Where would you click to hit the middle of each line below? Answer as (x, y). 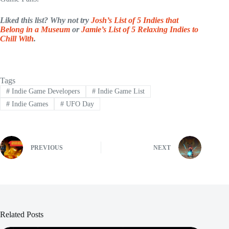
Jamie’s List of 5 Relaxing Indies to (140, 30)
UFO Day (79, 104)
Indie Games (29, 104)
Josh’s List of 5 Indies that (135, 20)
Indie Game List (120, 91)
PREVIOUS (47, 148)
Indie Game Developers (44, 91)
